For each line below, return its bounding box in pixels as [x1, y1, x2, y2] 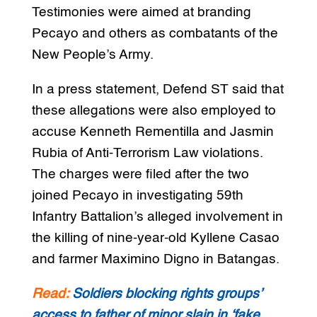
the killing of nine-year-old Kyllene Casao [31, 231, 279, 245]
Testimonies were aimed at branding [31, 5, 251, 19]
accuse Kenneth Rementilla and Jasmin [31, 125, 274, 139]
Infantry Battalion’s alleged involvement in [31, 209, 283, 224]
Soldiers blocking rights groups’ [71, 287, 261, 301]
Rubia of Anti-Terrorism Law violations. [31, 146, 263, 160]
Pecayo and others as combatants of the [31, 26, 278, 40]
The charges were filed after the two [31, 167, 249, 181]
